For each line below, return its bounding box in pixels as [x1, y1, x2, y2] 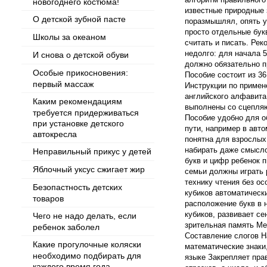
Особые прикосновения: [33, 68, 128, 77]
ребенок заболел [33, 222, 100, 231]
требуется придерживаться [33, 108, 139, 117]
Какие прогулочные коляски [33, 240, 141, 249]
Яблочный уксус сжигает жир [33, 164, 145, 174]
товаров [33, 194, 64, 203]
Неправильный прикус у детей [33, 147, 151, 156]
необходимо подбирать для [33, 251, 141, 260]
